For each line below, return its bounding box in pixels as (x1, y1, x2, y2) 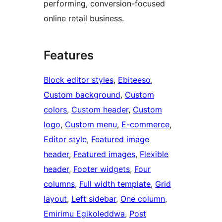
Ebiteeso (118, 75, 151, 85)
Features (44, 48, 94, 63)
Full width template (79, 179, 151, 189)
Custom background (44, 90, 120, 100)
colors (44, 105, 67, 115)
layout (44, 194, 67, 204)
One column (120, 194, 165, 204)
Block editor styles (44, 75, 113, 85)
